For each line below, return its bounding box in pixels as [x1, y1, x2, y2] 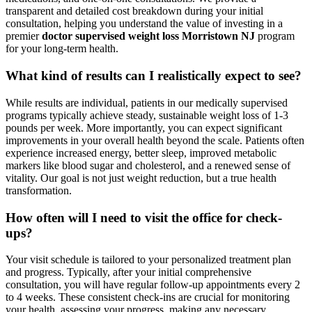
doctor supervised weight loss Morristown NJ [42, 30, 255, 42]
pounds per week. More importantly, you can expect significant [6, 121, 282, 134]
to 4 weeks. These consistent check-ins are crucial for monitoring [6, 291, 290, 304]
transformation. [6, 184, 72, 196]
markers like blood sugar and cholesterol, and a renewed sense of [6, 159, 290, 171]
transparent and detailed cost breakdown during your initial [6, 5, 263, 17]
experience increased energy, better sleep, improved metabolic [6, 146, 276, 159]
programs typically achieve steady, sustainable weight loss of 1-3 [6, 109, 288, 121]
